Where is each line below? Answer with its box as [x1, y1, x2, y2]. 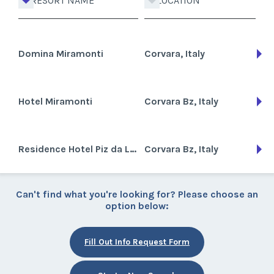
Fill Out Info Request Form [84, 237, 190, 247]
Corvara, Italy [144, 48, 205, 59]
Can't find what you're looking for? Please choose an [16, 188, 258, 200]
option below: [105, 200, 169, 212]
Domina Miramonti [18, 48, 103, 59]
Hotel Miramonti [18, 95, 92, 107]
